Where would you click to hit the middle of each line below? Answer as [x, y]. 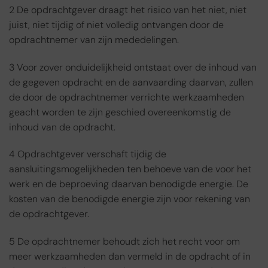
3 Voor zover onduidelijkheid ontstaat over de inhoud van [133, 67]
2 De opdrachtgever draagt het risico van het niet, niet [128, 10]
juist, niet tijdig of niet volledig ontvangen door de [116, 25]
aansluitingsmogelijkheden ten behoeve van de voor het [130, 169]
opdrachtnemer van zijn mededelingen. [94, 39]
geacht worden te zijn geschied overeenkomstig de [120, 112]
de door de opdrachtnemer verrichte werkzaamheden [127, 97]
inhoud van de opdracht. [62, 127]
